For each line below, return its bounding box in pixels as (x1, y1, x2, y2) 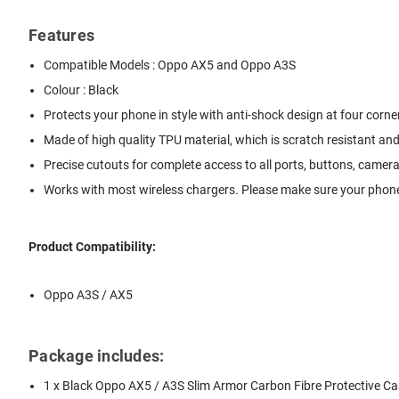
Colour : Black (44, 82, 119, 97)
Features (28, 25, 94, 45)
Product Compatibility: (28, 240, 156, 255)
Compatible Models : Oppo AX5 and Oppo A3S (44, 57, 297, 72)
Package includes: (28, 346, 165, 365)
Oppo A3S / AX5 (44, 288, 134, 303)
